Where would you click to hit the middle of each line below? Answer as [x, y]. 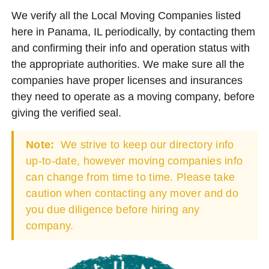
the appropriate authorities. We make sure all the [128, 64]
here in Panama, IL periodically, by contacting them [133, 32]
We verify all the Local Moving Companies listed [126, 15]
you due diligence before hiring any [113, 209]
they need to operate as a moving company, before [133, 96]
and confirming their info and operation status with [131, 48]
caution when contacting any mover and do [132, 193]
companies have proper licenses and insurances [127, 80]
